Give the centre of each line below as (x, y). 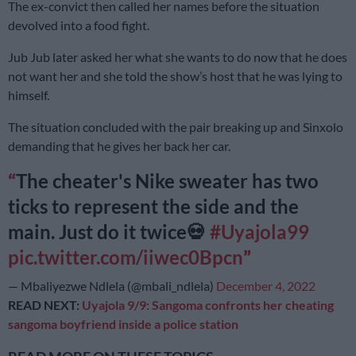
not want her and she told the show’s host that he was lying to (175, 75)
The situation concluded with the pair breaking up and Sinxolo (176, 126)
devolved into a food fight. (80, 25)
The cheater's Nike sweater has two (167, 180)
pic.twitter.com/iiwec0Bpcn (126, 257)
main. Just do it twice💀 (109, 231)
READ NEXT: (45, 304)
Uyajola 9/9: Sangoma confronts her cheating (208, 304)
